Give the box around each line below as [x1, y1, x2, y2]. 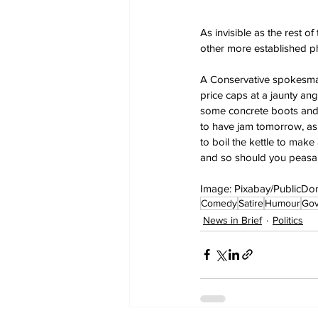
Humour [265, 197, 300, 209]
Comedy [201, 197, 237, 209]
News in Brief [203, 214, 262, 226]
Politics [273, 214, 303, 226]
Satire [238, 197, 263, 209]
